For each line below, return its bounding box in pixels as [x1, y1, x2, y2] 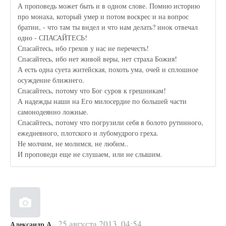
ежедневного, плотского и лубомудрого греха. [18, 128, 159, 138]
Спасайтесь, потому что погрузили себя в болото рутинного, [18, 117, 204, 127]
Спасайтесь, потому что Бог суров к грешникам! [18, 85, 166, 95]
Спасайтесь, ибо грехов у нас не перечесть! [18, 43, 149, 53]
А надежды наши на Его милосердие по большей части [18, 96, 187, 106]
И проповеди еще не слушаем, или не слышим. [18, 149, 163, 159]
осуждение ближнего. [18, 75, 85, 85]
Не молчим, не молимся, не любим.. [18, 138, 129, 148]
